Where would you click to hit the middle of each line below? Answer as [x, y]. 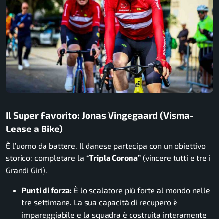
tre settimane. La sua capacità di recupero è [99, 202]
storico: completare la [46, 158]
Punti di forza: [47, 190]
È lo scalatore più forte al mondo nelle [141, 190]
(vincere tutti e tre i [176, 158]
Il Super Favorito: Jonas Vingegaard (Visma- [100, 115]
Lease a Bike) [34, 128]
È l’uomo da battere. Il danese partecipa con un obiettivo [106, 146]
